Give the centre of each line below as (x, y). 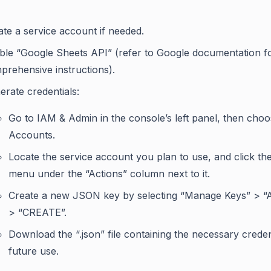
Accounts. (32, 135)
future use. (34, 251)
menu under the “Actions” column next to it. (109, 173)
